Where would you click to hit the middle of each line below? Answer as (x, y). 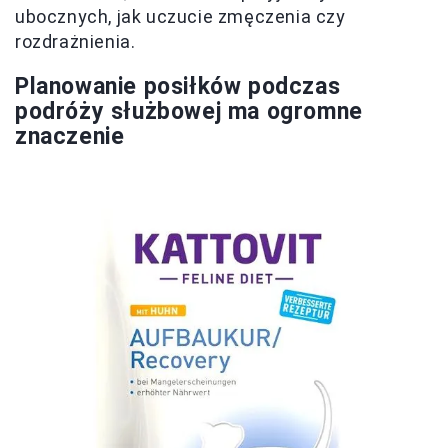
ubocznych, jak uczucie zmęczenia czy (180, 16)
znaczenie (70, 136)
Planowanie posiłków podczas (178, 86)
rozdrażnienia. (75, 41)
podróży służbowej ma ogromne (189, 111)
